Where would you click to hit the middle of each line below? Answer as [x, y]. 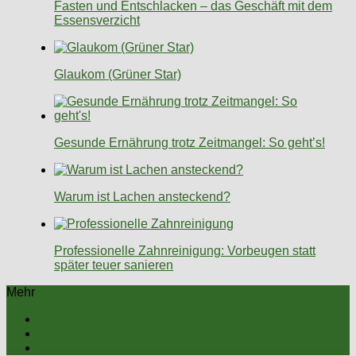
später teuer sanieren [114, 265]
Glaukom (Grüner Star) [118, 75]
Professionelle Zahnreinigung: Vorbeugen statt [185, 251]
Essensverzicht [97, 21]
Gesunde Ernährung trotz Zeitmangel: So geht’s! [190, 143]
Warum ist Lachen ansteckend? [142, 197]
